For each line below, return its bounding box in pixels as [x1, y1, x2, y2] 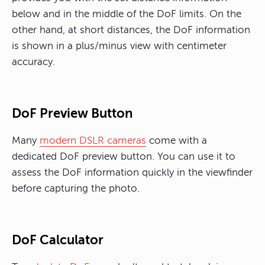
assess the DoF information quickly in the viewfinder [12, 167, 253, 179]
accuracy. [12, 56, 55, 68]
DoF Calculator [12, 232, 104, 248]
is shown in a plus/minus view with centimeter [12, 40, 227, 52]
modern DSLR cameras [40, 135, 146, 147]
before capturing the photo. [12, 183, 140, 195]
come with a [146, 135, 207, 147]
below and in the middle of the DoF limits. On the [12, 8, 241, 20]
